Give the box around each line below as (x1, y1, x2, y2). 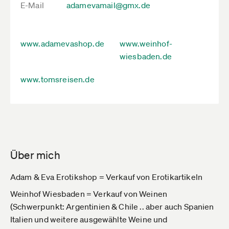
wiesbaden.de (120, 51, 172, 61)
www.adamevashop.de (20, 38, 104, 49)
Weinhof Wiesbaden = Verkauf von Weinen (10, 189, 168, 199)
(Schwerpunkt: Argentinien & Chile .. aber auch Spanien (10, 201, 214, 212)
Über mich (10, 148, 60, 162)
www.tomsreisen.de (20, 74, 95, 84)
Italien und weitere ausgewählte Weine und (10, 214, 168, 224)
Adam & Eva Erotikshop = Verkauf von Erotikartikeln (10, 172, 202, 182)
